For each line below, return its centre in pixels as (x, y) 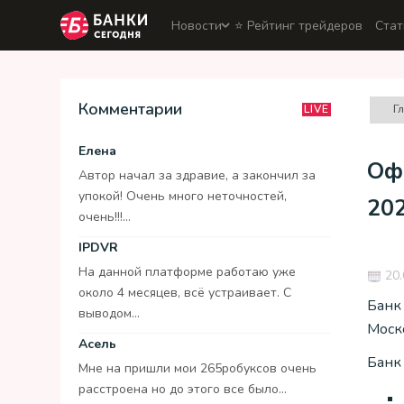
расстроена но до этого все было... (183, 389)
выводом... (109, 313)
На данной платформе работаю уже (187, 272)
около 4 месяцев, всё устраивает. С (185, 293)
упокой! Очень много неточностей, (183, 196)
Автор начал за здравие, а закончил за (197, 175)
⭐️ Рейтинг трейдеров (298, 25)
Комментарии (130, 109)
